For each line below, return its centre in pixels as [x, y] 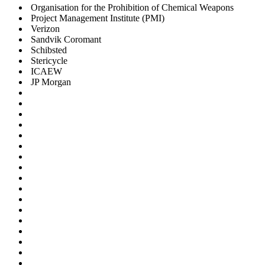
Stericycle [49, 61]
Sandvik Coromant [66, 40]
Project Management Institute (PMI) [98, 18]
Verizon [45, 29]
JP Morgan [51, 82]
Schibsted [49, 50]
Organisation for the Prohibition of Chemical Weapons [132, 8]
